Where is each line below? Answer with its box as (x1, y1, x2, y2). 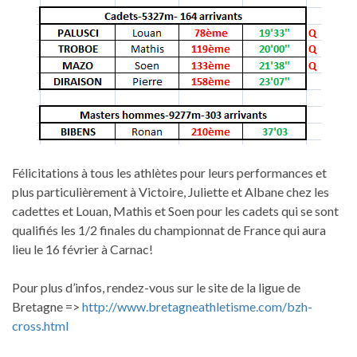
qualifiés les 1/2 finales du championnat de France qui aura (12, 222, 326, 237)
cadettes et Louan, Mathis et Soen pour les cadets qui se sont (12, 202, 339, 218)
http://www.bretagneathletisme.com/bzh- (82, 298, 312, 314)
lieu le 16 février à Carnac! (12, 241, 153, 257)
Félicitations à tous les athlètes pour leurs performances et (12, 164, 327, 180)
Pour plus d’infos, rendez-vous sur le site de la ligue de (12, 279, 300, 295)
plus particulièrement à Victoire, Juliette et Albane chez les (12, 183, 329, 199)
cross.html (12, 317, 69, 333)
